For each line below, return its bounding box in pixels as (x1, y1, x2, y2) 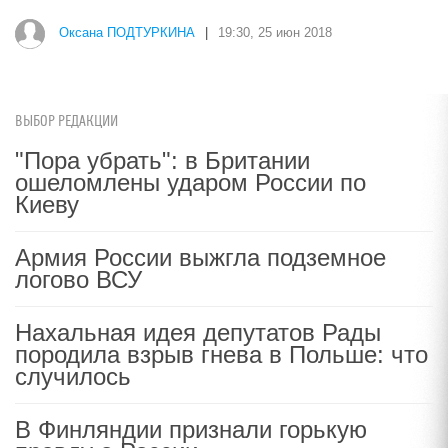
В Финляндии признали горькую (15, 416, 367, 443)
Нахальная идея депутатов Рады (15, 319, 381, 346)
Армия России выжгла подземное (15, 244, 386, 271)
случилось (15, 363, 131, 390)
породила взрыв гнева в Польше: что (15, 341, 428, 368)
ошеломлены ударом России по (15, 169, 366, 196)
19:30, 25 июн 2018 (218, 25, 332, 41)
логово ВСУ (15, 266, 142, 293)
